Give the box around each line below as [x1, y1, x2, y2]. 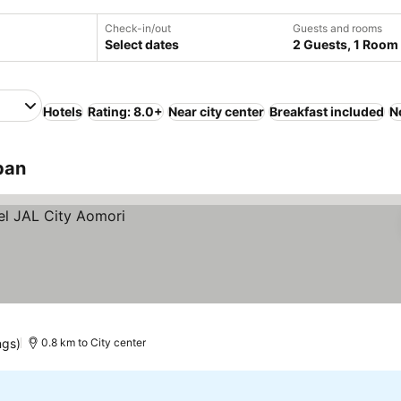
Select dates [105, 37, 179, 52]
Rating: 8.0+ [88, 104, 163, 119]
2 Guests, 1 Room [293, 37, 398, 52]
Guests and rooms [293, 21, 382, 35]
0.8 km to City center [40, 336, 146, 349]
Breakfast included [269, 104, 384, 119]
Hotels [43, 104, 82, 119]
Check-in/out [105, 21, 171, 35]
